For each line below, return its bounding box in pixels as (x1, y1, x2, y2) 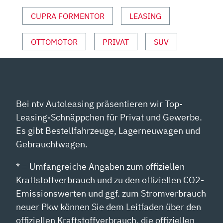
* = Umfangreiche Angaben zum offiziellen (16, 161, 185, 173)
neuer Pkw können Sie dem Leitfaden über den (16, 201, 202, 213)
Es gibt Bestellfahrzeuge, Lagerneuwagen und (16, 125, 201, 137)
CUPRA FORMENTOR (31, 10, 105, 21)
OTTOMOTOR (31, 36, 78, 47)
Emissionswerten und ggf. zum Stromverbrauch (16, 188, 207, 200)
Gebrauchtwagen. (16, 138, 88, 150)
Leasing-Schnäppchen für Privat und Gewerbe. (16, 111, 203, 123)
